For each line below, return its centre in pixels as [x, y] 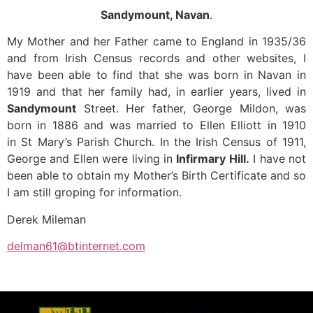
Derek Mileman [46, 219]
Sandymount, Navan [155, 15]
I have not [278, 159]
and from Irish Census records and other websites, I [156, 58]
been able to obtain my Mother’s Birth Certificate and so [156, 176]
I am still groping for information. [94, 192]
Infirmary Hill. [213, 159]
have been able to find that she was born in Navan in [156, 75]
